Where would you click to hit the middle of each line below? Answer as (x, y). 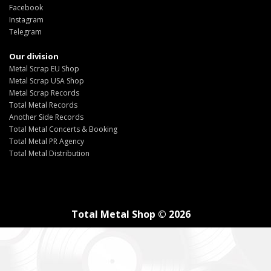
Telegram (25, 31)
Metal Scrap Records (44, 93)
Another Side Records (46, 117)
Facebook (26, 7)
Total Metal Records (43, 105)
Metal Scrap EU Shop (44, 68)
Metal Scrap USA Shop (47, 80)
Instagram (26, 19)
